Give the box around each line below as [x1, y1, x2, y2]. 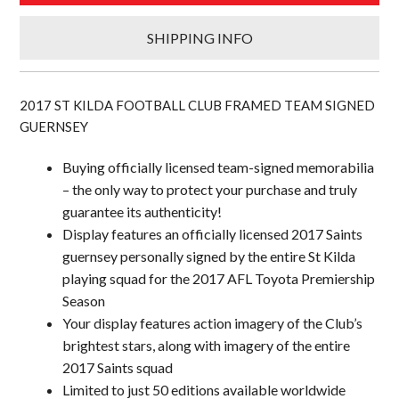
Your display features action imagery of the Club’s [62, 314, 363, 332]
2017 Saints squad [62, 359, 174, 377]
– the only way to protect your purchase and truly [62, 181, 358, 199]
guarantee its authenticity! [62, 203, 223, 221]
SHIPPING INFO [146, 28, 253, 46]
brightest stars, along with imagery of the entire [62, 337, 351, 354]
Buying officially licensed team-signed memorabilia [62, 159, 375, 176]
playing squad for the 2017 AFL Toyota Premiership [62, 270, 376, 288]
